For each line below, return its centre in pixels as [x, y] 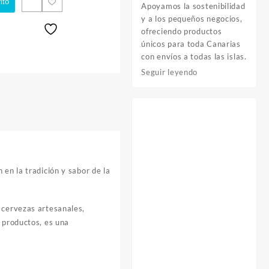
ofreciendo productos [182, 31]
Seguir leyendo [170, 72]
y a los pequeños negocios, [192, 18]
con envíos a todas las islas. [194, 56]
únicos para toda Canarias [191, 44]
